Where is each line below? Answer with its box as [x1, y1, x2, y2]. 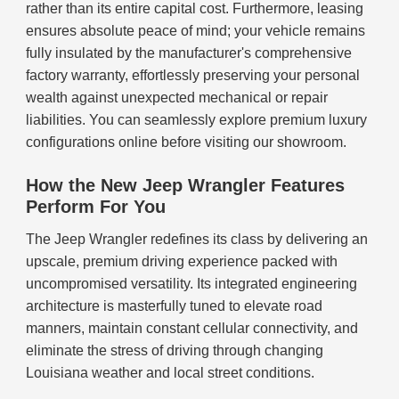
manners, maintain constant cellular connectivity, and [26, 321, 359, 337]
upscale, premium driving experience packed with [26, 254, 338, 270]
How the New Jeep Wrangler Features [26, 175, 346, 196]
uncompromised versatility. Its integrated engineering [26, 276, 358, 292]
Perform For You [26, 197, 167, 217]
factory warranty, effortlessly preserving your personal [26, 68, 361, 84]
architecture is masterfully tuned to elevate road [26, 298, 323, 314]
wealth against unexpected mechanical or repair [26, 90, 329, 106]
